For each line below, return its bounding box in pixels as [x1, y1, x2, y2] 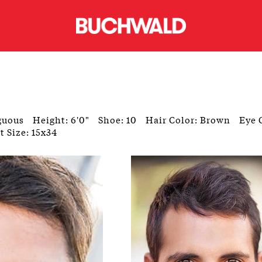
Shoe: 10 [98, 112, 137, 126]
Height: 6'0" [33, 112, 89, 126]
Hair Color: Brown [146, 112, 230, 126]
